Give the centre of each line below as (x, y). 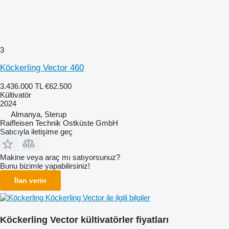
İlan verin (30, 180)
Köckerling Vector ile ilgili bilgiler (98, 197)
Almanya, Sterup (39, 114)
